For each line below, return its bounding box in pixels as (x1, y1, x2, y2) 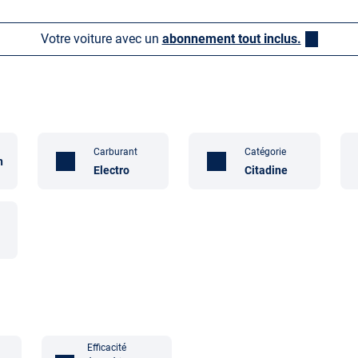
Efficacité (87, 341, 127, 353)
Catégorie (245, 145, 287, 157)
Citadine (245, 163, 288, 177)
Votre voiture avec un (40, 31, 162, 46)
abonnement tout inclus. (161, 31, 301, 46)
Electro (93, 163, 130, 177)
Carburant (93, 145, 138, 157)
